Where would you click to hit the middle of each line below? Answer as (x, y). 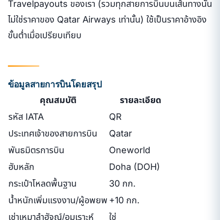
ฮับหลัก (21, 167)
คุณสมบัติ (58, 100)
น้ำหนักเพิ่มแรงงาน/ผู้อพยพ (58, 200)
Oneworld (130, 150)
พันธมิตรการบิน (36, 150)
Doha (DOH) (135, 167)
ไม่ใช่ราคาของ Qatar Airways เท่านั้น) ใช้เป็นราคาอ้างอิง (107, 19)
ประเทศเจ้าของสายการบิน (53, 133)
